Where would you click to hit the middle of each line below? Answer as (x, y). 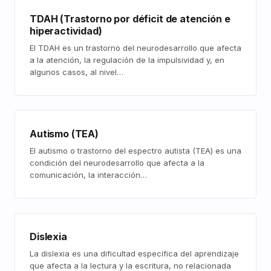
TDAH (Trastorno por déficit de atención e (130, 19)
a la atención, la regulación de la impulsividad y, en (127, 60)
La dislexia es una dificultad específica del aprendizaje (134, 253)
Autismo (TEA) (64, 134)
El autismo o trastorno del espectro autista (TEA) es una (135, 151)
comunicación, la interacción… (88, 175)
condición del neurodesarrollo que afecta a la (117, 163)
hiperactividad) (66, 31)
